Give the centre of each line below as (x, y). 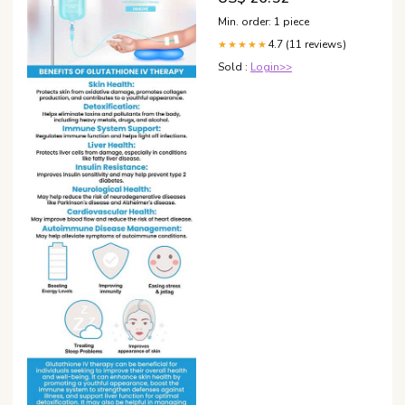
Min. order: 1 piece (264, 22)
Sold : (234, 67)
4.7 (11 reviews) (307, 45)
